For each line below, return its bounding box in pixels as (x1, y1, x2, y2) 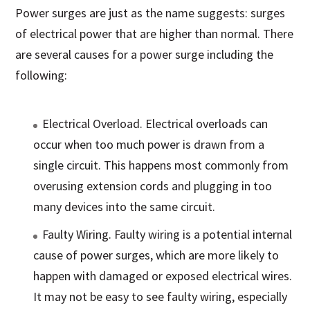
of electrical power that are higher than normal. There (15, 26, 294, 42)
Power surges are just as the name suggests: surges (15, 5, 286, 21)
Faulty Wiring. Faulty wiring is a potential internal (42, 226, 293, 243)
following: (15, 67, 68, 84)
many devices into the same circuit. (33, 199, 216, 215)
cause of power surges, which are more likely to (33, 247, 280, 264)
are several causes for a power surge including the (15, 46, 274, 63)
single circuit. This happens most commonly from (33, 157, 289, 174)
